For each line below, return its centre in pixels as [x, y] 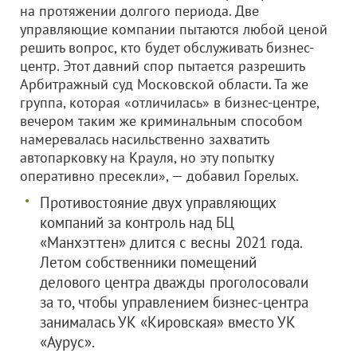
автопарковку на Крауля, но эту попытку [147, 157]
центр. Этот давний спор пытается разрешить [162, 66]
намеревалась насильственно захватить [144, 139]
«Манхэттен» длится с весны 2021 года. [171, 242]
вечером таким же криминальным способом [161, 121]
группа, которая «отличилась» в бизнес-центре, [169, 102]
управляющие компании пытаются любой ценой [174, 29]
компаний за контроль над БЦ [137, 222]
